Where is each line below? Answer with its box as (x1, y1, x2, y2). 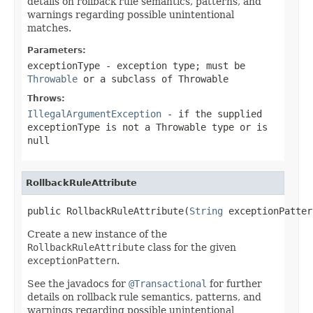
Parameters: (27, 45, 86, 55)
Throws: (27, 93, 65, 103)
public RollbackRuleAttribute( (27, 205, 189, 217)
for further (207, 277, 262, 289)
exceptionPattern (27, 254, 117, 266)
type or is (206, 121, 268, 133)
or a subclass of (78, 73, 178, 85)
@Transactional (129, 277, 207, 289)
